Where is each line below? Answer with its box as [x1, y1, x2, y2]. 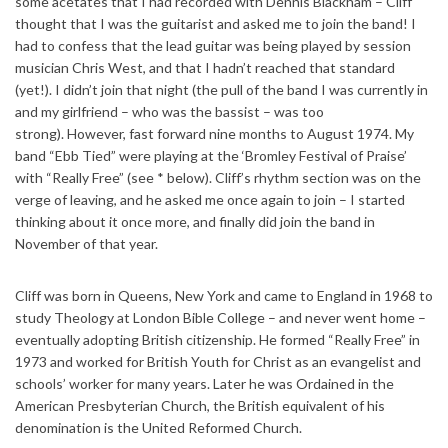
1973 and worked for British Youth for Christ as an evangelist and [15, 352, 421, 370]
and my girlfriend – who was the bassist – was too [15, 102, 324, 120]
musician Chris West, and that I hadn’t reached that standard [15, 58, 395, 76]
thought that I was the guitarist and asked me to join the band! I [15, 14, 416, 32]
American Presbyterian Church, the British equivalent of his [15, 396, 385, 414]
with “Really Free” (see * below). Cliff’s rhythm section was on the [15, 168, 421, 186]
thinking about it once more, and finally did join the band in [15, 212, 375, 230]
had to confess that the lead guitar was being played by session [15, 36, 411, 54]
